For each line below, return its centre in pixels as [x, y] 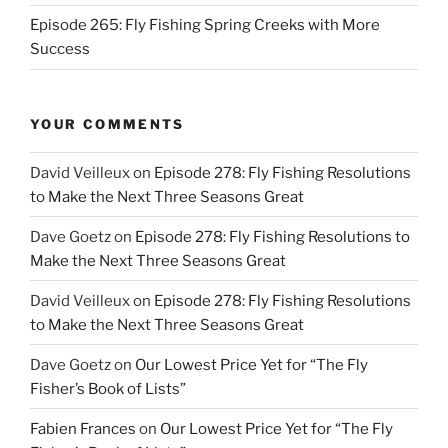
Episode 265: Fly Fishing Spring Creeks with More [205, 25]
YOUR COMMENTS [107, 123]
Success [60, 49]
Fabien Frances [83, 428]
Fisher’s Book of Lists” [108, 388]
